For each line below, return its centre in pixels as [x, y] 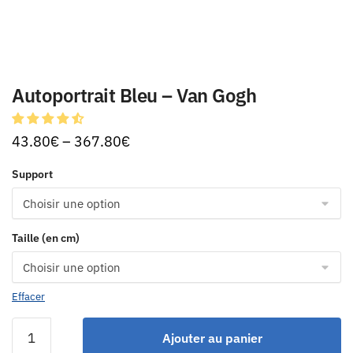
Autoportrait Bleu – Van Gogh [134, 95]
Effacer [28, 297]
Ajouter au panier [212, 338]
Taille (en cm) [46, 238]
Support [32, 174]
